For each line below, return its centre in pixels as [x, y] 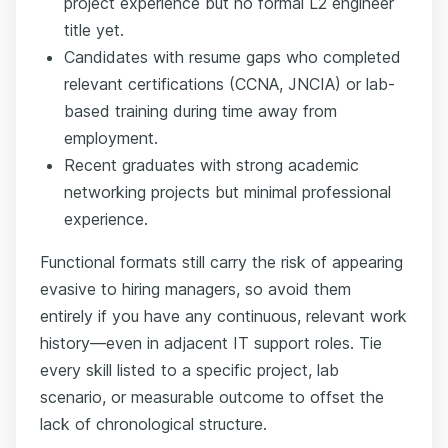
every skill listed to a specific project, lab [189, 369]
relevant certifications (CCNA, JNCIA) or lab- [229, 83]
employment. [111, 137]
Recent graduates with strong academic [211, 164]
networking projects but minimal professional [227, 191]
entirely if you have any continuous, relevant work [223, 315]
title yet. [94, 29]
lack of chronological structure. [153, 423]
